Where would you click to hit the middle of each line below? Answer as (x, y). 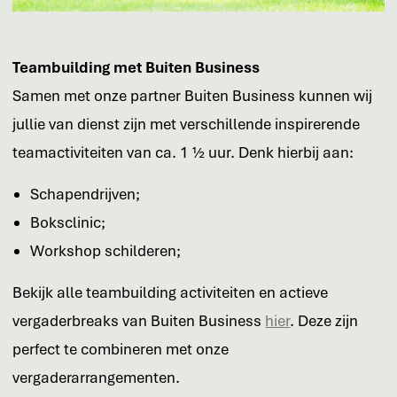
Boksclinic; (68, 223)
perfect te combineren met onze (121, 350)
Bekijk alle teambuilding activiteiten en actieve (171, 293)
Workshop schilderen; (106, 251)
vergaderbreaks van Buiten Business (139, 321)
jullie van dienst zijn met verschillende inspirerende (187, 125)
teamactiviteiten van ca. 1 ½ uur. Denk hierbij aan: (183, 153)
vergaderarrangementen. (97, 378)
